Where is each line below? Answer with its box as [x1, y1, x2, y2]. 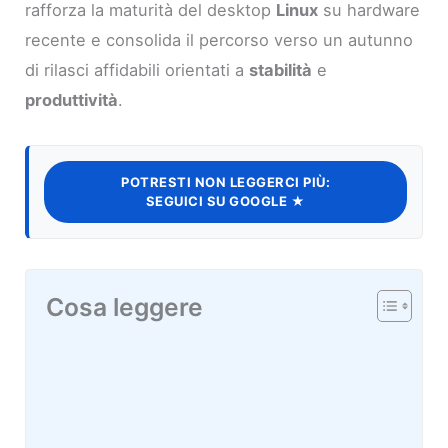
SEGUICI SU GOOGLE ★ [145, 193, 306, 210]
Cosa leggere [46, 292, 204, 323]
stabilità [249, 60, 313, 81]
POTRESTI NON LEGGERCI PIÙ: [121, 174, 330, 191]
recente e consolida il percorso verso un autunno [25, 30, 414, 51]
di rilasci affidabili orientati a [25, 60, 250, 81]
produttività [25, 90, 119, 111]
